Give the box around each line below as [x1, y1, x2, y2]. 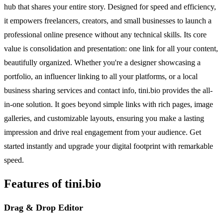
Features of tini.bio [4, 177, 101, 190]
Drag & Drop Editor [4, 202, 83, 213]
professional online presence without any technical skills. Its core [4, 30, 207, 39]
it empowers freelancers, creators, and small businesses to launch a [4, 16, 212, 25]
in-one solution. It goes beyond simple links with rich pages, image [4, 100, 213, 109]
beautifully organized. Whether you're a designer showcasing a [4, 58, 201, 67]
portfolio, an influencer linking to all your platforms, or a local [4, 72, 198, 81]
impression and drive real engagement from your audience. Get [4, 127, 201, 136]
